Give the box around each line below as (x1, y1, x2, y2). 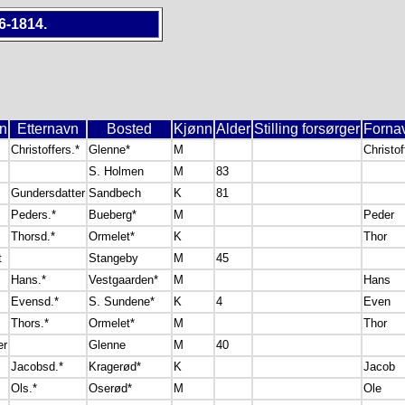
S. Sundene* (89, 295, 155, 308)
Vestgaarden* (89, 273, 158, 287)
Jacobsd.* (11, 360, 63, 373)
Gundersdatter (11, 186, 85, 200)
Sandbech (89, 186, 141, 200)
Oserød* (89, 381, 132, 395)
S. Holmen (89, 165, 144, 178)
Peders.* (11, 208, 56, 221)
